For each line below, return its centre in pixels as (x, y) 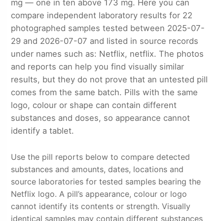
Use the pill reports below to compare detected (101, 157)
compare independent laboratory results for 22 (102, 15)
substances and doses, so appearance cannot (101, 118)
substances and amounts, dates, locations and (97, 169)
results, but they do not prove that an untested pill (110, 79)
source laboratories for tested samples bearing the (106, 182)
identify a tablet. (43, 130)
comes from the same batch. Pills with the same (105, 92)
